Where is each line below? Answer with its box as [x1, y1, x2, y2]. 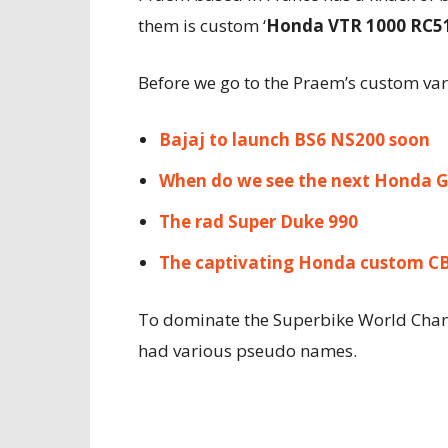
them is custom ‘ [138, 14, 266, 37]
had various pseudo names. [138, 339, 361, 362]
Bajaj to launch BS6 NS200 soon [159, 128, 430, 151]
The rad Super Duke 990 [159, 210, 358, 233]
